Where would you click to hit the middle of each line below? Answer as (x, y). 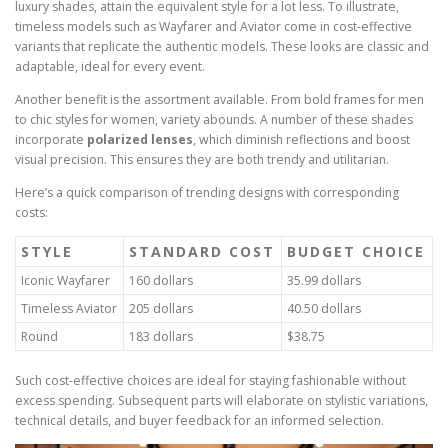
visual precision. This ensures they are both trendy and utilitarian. (202, 159)
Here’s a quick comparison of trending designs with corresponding (207, 192)
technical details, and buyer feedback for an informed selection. (199, 421)
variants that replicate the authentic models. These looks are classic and (222, 46)
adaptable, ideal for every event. (110, 66)
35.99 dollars (324, 281)
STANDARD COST (202, 252)
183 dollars (161, 337)
